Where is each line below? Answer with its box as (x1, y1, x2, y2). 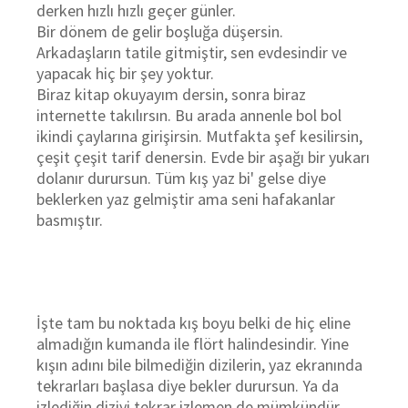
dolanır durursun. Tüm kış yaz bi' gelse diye (36, 168, 326, 189)
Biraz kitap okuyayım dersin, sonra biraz (36, 84, 306, 105)
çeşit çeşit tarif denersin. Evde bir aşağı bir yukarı (36, 147, 370, 168)
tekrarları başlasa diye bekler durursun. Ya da (36, 375, 339, 396)
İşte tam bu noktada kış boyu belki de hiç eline (36, 312, 351, 333)
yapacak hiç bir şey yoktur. (36, 63, 214, 84)
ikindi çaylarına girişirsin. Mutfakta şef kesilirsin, (36, 126, 362, 147)
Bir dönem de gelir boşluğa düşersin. (36, 21, 283, 42)
